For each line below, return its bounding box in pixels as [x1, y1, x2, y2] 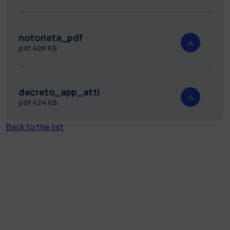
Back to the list [6, 121, 64, 132]
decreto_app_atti [18, 85, 100, 98]
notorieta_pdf [18, 31, 83, 44]
